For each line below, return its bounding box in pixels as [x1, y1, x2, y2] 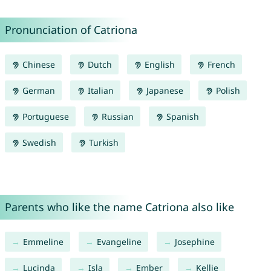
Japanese [143, 85, 183, 97]
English [142, 59, 175, 71]
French [204, 59, 235, 71]
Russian [99, 111, 134, 123]
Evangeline [96, 236, 142, 248]
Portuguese [19, 111, 69, 123]
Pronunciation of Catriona [4, 22, 137, 38]
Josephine [174, 236, 215, 248]
